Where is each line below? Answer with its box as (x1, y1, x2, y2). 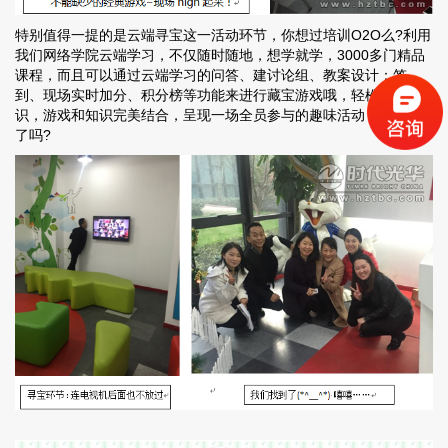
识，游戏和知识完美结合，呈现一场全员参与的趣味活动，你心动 (15, 107, 421, 124)
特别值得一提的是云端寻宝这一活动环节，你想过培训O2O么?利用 (15, 27, 431, 44)
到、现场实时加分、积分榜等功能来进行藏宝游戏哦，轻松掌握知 (15, 87, 421, 104)
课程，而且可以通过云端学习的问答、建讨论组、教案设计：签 (15, 67, 407, 84)
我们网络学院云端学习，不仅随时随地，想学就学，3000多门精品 (15, 47, 425, 64)
